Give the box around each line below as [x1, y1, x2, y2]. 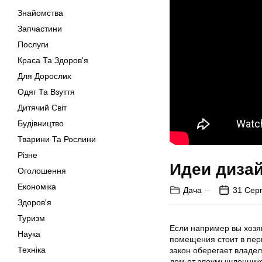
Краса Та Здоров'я [18, 56, 88, 65]
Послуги [18, 40, 49, 49]
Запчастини [18, 24, 62, 33]
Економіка [18, 182, 56, 191]
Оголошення [18, 166, 66, 175]
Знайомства [18, 8, 63, 18]
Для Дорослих [18, 71, 71, 81]
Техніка [18, 245, 46, 254]
